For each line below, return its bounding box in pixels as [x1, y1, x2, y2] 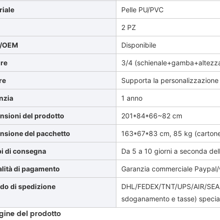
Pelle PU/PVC [121, 5, 164, 14]
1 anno [121, 94, 143, 102]
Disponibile [121, 41, 157, 49]
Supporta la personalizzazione [121, 76, 219, 84]
